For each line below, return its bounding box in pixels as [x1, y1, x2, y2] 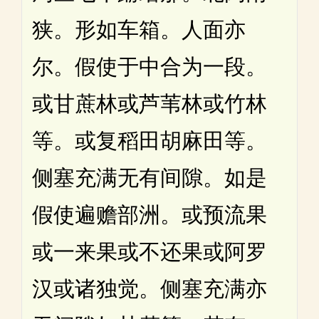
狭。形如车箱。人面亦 [32, 18, 246, 42]
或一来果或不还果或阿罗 [32, 240, 267, 264]
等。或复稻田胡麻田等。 [32, 129, 267, 153]
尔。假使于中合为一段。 [32, 55, 267, 79]
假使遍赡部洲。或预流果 [32, 203, 267, 227]
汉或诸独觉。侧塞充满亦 [32, 277, 267, 301]
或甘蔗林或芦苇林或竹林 [32, 92, 267, 116]
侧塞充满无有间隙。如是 [32, 166, 267, 190]
